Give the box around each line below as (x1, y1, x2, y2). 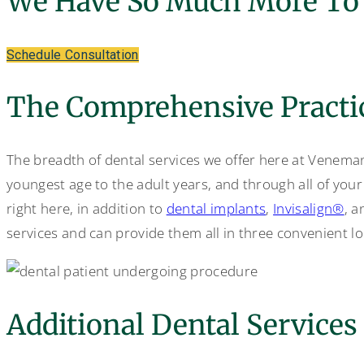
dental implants (166, 199, 266, 219)
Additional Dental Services (6, 307, 357, 342)
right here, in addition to (6, 199, 167, 219)
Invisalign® (273, 199, 344, 219)
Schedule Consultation (6, 47, 139, 63)
